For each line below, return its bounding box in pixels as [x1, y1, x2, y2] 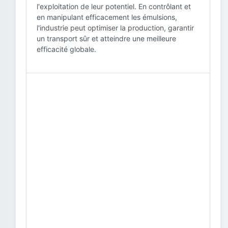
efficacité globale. [37, 45, 96, 53]
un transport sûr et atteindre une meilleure [37, 34, 176, 43]
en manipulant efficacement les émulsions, [37, 13, 177, 21]
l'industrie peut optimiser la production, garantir [37, 23, 194, 32]
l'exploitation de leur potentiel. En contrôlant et [37, 2, 191, 11]
